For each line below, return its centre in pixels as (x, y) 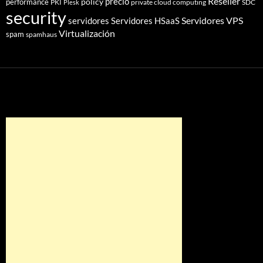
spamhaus (41, 35)
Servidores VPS (212, 21)
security (36, 18)
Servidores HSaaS (145, 21)
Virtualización (87, 34)
